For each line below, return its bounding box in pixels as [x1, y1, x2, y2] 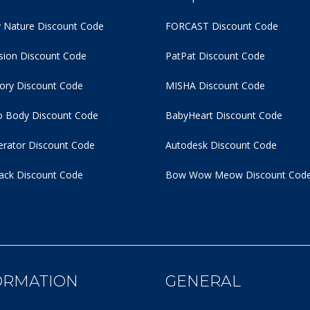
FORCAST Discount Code [165, 19, 278, 33]
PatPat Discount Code [165, 49, 265, 62]
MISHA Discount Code [165, 79, 265, 92]
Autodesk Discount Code [165, 138, 277, 152]
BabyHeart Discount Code [165, 109, 282, 122]
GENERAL [165, 272, 241, 291]
